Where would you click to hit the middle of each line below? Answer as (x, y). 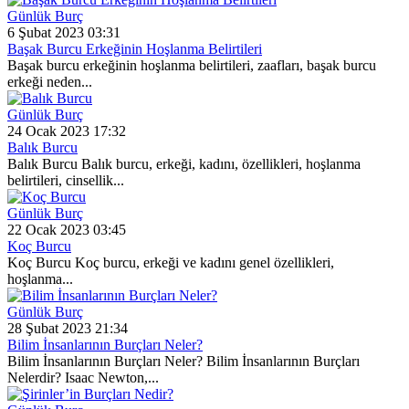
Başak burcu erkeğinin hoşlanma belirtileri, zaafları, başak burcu (192, 66)
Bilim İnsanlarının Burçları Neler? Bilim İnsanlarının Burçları (184, 362)
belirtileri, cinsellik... (66, 181)
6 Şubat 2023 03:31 (64, 33)
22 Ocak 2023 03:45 (67, 230)
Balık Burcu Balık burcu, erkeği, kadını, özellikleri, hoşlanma (184, 164)
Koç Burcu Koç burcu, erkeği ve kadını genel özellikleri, (171, 263)
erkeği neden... (50, 82)
